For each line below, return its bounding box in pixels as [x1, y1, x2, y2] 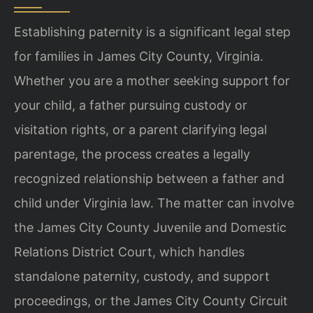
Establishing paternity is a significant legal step [14, 24, 291, 39]
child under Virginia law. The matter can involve [14, 195, 294, 210]
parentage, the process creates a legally [14, 146, 250, 161]
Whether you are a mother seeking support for [14, 73, 290, 88]
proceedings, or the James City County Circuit [14, 293, 288, 308]
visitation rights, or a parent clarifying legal [14, 122, 267, 137]
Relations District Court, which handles [14, 244, 245, 259]
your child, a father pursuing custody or [14, 97, 247, 112]
